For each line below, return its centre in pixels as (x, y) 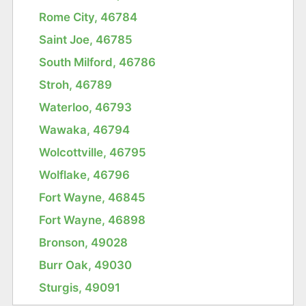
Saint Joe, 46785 (86, 39)
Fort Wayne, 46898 (93, 220)
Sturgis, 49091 (80, 287)
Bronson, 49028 (84, 242)
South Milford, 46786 (98, 62)
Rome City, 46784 (88, 17)
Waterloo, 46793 (86, 107)
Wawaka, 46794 (85, 129)
